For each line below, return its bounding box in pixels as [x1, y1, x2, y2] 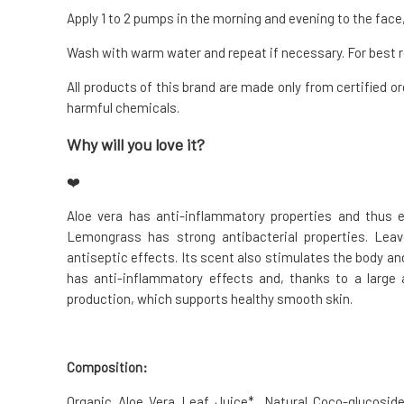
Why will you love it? [67, 133, 205, 154]
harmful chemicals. [67, 98, 179, 115]
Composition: [67, 358, 148, 375]
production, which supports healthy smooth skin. [67, 289, 353, 307]
